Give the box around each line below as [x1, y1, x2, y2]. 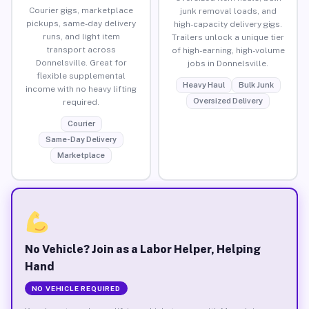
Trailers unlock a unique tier [172, 32, 284, 42]
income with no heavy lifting [26, 83, 137, 94]
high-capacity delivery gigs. [174, 19, 282, 29]
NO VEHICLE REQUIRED [31, 283, 121, 292]
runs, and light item [42, 31, 120, 41]
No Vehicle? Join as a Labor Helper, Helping [24, 242, 261, 256]
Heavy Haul [182, 80, 225, 89]
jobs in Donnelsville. [188, 58, 268, 68]
